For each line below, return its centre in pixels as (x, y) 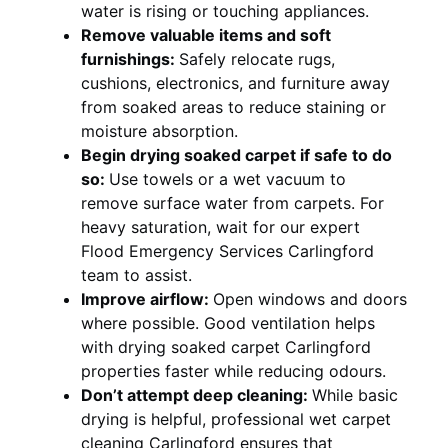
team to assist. (136, 274)
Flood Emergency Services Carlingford (227, 250)
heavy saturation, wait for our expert (220, 226)
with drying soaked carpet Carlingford (226, 346)
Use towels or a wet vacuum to (227, 178)
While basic (355, 394)
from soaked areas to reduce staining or (233, 106)
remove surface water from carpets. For (232, 202)
